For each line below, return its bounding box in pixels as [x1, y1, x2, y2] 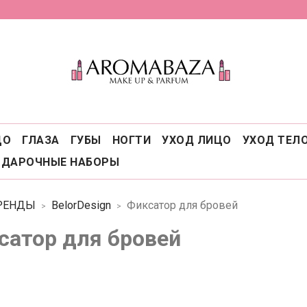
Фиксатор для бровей [127, 199, 238, 212]
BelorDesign [51, 199, 111, 212]
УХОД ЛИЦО [162, 134, 232, 147]
